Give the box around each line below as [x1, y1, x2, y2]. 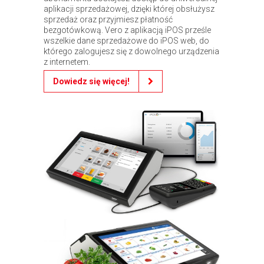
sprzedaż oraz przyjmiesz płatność [44, 14, 173, 24]
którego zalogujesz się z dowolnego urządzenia [44, 46, 219, 56]
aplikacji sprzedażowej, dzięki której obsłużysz [44, 4, 214, 14]
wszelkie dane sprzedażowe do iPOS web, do [44, 35, 209, 45]
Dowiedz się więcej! [53, 76, 130, 86]
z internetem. [44, 57, 90, 67]
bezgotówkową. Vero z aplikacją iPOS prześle [44, 25, 211, 35]
